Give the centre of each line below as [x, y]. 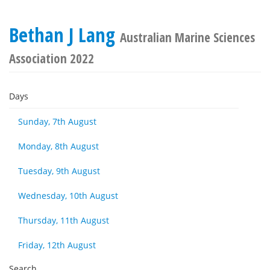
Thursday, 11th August [64, 220]
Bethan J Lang [64, 35]
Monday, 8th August [58, 146]
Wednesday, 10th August [68, 196]
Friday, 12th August [57, 245]
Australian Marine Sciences [187, 37]
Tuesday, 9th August [59, 171]
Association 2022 [52, 58]
